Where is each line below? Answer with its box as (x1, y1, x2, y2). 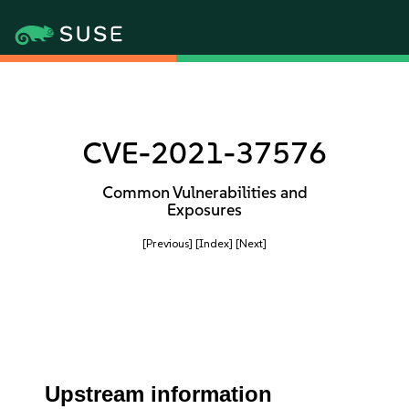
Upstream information (45, 382, 273, 406)
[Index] (195, 236, 233, 250)
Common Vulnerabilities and (101, 183, 308, 203)
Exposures (167, 200, 242, 220)
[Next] (236, 236, 267, 250)
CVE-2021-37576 (82, 135, 327, 171)
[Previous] (142, 236, 193, 250)
